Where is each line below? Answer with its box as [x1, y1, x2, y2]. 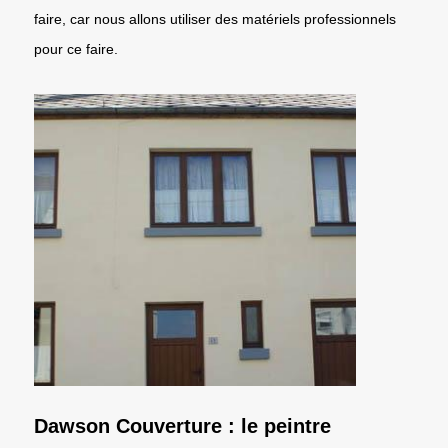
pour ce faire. [34, 40, 118, 57]
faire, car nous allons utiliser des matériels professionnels [34, 10, 396, 27]
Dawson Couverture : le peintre [34, 414, 331, 437]
